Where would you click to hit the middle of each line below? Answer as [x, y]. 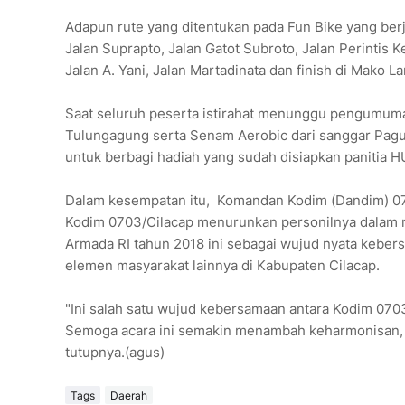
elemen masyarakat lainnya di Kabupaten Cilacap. [222, 266]
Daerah [129, 395]
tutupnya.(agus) [115, 353]
